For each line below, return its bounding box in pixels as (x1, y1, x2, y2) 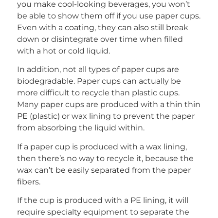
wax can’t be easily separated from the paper (17, 165, 191, 175)
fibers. (17, 177, 40, 186)
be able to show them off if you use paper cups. (17, 11, 200, 21)
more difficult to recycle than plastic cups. (17, 88, 180, 98)
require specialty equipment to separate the (17, 207, 189, 217)
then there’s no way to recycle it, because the (17, 153, 194, 163)
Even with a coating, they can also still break (17, 23, 188, 33)
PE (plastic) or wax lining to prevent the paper (17, 111, 195, 121)
